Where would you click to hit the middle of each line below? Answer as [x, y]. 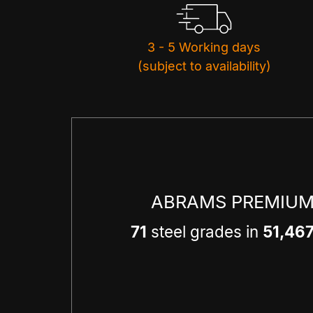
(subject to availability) [204, 66]
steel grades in [204, 231]
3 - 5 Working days [204, 48]
